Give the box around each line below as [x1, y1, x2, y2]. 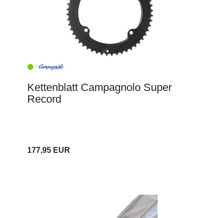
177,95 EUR [27, 146, 70, 155]
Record [27, 93, 61, 106]
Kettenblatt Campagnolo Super [27, 81, 172, 94]
